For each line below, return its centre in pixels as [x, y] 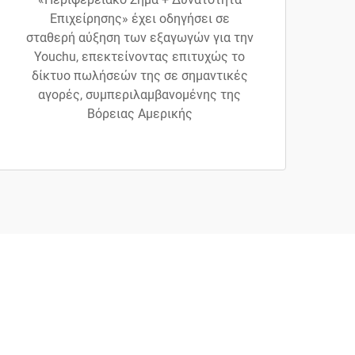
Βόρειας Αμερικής [139, 114]
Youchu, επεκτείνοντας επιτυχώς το [139, 57]
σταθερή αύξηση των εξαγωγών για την [139, 38]
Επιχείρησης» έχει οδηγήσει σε [139, 19]
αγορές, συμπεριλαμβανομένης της [139, 95]
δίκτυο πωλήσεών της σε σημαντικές [139, 76]
